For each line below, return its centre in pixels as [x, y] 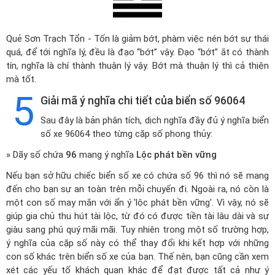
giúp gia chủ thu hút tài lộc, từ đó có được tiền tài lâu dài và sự [137, 216]
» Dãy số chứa [36, 155]
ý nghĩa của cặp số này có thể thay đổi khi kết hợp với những [137, 243]
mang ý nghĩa [107, 155]
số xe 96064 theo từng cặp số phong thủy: [126, 134]
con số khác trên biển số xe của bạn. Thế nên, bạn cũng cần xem [137, 257]
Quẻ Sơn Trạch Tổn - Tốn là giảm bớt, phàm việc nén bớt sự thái [137, 39]
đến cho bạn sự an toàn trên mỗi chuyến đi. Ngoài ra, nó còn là [137, 189]
